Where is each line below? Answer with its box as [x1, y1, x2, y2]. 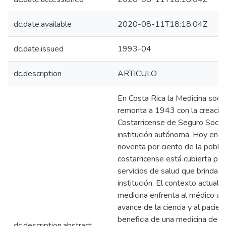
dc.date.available [14, 19, 72, 30]
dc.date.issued [14, 43, 64, 54]
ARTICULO [118, 68, 157, 79]
